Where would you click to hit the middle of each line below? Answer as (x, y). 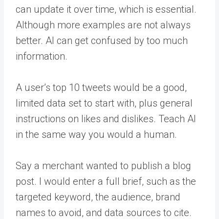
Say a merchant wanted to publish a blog (103, 166)
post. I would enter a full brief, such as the (106, 181)
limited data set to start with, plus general (104, 103)
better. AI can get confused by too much (102, 41)
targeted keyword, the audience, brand (98, 197)
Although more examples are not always (103, 25)
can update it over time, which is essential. (106, 9)
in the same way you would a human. (96, 134)
